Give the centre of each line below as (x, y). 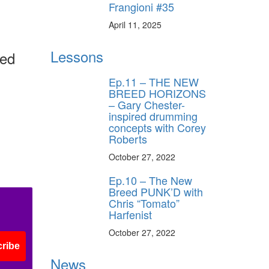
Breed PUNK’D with (156, 191)
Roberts (128, 138)
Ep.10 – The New (150, 180)
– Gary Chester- (147, 104)
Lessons (77, 56)
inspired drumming (153, 116)
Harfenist (130, 214)
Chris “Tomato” (144, 203)
